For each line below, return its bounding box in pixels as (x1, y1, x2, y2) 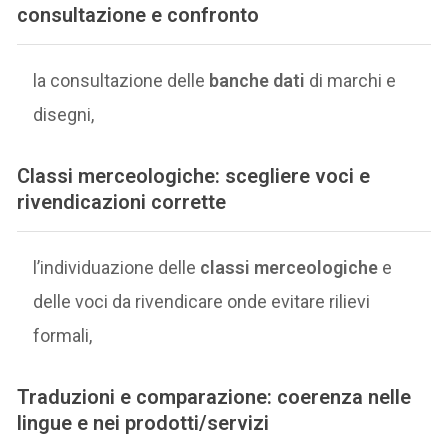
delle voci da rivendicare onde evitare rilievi (33, 290, 371, 312)
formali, (33, 324, 93, 346)
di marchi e (305, 70, 397, 91)
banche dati (209, 70, 306, 91)
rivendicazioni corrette (17, 190, 227, 215)
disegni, (33, 104, 95, 125)
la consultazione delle (33, 70, 210, 91)
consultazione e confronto (17, 3, 260, 28)
